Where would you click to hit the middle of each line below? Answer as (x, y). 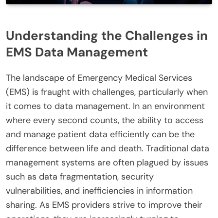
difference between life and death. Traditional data (108, 148)
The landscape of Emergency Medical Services (99, 78)
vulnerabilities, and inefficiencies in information (99, 191)
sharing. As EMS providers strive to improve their (104, 205)
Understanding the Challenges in (107, 36)
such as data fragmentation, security (80, 176)
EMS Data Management (77, 52)
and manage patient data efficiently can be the (100, 134)
